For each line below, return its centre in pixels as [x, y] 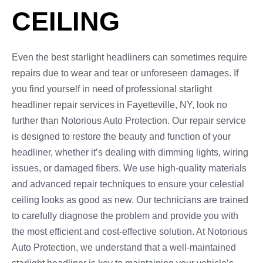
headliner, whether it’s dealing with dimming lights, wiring [130, 152]
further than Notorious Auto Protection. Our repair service [129, 121]
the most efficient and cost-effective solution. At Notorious [130, 232]
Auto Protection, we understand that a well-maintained [124, 247]
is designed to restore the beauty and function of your [121, 136]
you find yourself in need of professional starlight [112, 89]
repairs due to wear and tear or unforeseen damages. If [125, 73]
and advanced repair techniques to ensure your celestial [128, 184]
